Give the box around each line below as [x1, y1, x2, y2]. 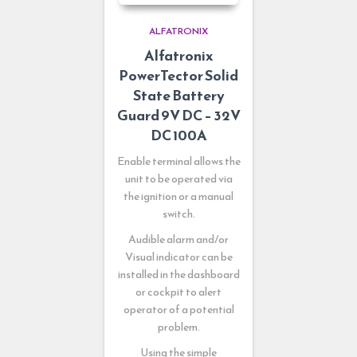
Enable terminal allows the [116, 152, 241, 170]
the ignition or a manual [124, 187, 233, 205]
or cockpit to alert [135, 283, 222, 300]
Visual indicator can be [124, 248, 233, 265]
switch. [162, 205, 195, 222]
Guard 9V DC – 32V [116, 104, 241, 126]
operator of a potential [123, 300, 234, 318]
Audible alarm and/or [128, 230, 229, 248]
